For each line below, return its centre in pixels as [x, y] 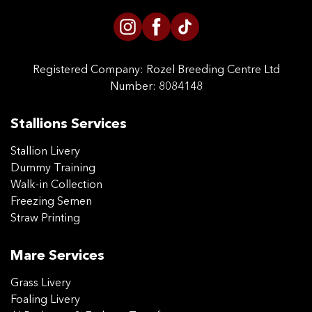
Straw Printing [45, 219]
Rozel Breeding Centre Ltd [211, 71]
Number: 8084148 [156, 87]
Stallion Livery [45, 152]
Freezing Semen [51, 202]
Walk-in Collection [56, 186]
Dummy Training [53, 169]
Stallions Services [69, 125]
